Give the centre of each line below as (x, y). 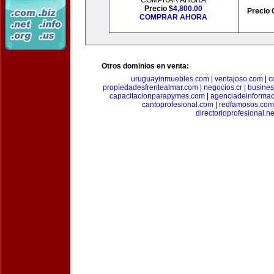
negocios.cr (223, 87)
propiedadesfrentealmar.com (150, 87)
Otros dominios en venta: (145, 66)
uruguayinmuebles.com (170, 79)
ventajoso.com (239, 79)
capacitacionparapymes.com (157, 96)
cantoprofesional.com (178, 105)
